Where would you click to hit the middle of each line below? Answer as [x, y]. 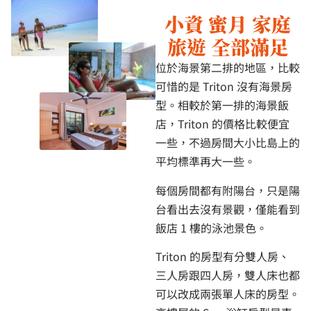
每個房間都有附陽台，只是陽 [228, 190]
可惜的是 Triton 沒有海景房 [224, 86]
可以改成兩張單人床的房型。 [228, 293]
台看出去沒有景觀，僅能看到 [228, 209]
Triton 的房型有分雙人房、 [222, 256]
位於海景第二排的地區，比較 [228, 68]
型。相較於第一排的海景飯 [222, 105]
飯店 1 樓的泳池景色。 [211, 227]
